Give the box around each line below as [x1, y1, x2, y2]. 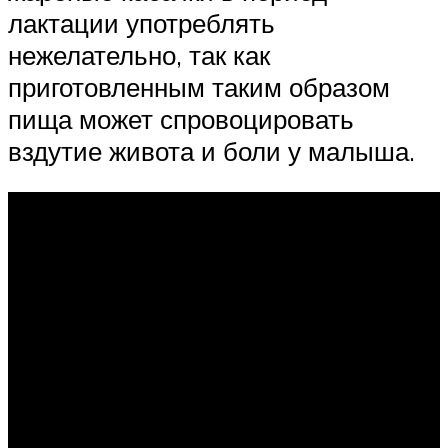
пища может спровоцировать [8, 102, 354, 135]
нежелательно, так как [8, 38, 270, 71]
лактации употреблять [8, 6, 275, 39]
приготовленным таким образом [8, 70, 390, 103]
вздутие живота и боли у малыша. [8, 134, 422, 167]
